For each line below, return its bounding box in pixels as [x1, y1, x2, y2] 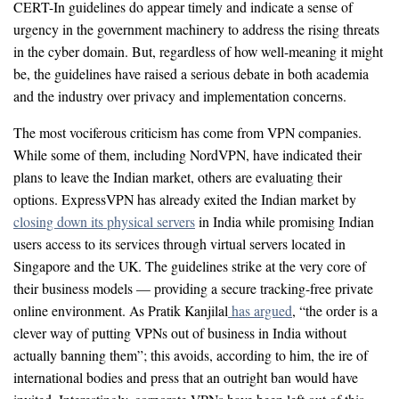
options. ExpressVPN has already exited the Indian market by [13, 190, 356, 209]
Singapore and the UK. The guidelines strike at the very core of [13, 256, 366, 276]
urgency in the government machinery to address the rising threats [13, 20, 379, 39]
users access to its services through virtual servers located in [13, 234, 346, 254]
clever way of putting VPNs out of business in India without [13, 323, 346, 343]
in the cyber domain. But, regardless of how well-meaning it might [13, 42, 383, 61]
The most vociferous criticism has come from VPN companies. [13, 123, 362, 142]
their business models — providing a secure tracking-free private [13, 279, 373, 298]
